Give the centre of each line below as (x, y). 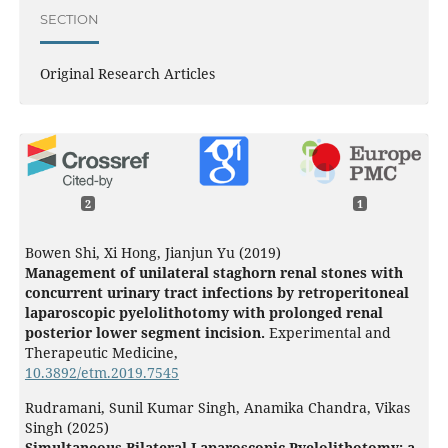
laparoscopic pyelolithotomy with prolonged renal (203, 312)
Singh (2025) (66, 427)
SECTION (69, 19)
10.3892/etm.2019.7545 (101, 372)
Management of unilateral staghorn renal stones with (213, 272)
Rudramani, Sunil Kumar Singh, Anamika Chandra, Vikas (217, 407)
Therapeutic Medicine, (101, 352)
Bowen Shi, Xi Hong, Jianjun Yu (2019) (152, 252)
